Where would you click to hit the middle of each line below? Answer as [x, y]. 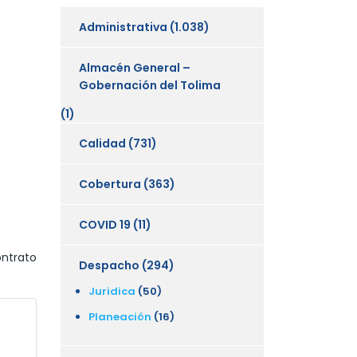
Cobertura [110, 184]
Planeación [120, 316]
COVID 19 [105, 224]
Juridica [112, 291]
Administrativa [123, 27]
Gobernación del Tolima [150, 85]
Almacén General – [135, 67]
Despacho [109, 265]
